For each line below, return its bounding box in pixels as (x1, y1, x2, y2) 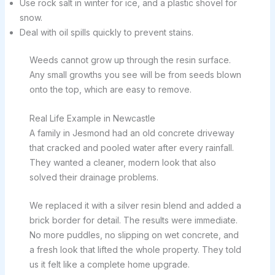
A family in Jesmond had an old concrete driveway (29, 127, 234, 138)
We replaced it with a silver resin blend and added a (29, 200, 241, 211)
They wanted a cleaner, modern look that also (29, 157, 216, 168)
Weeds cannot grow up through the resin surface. (29, 55, 231, 66)
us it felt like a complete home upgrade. (29, 259, 190, 270)
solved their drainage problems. (29, 171, 158, 182)
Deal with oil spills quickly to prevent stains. (19, 27, 193, 38)
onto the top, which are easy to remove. (29, 84, 192, 95)
